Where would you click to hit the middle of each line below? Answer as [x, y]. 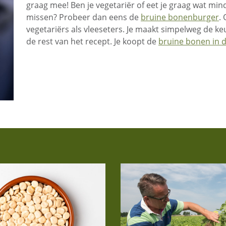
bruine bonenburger [180, 17]
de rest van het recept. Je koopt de [92, 42]
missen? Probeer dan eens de [83, 17]
